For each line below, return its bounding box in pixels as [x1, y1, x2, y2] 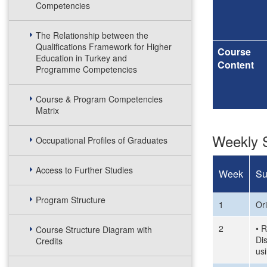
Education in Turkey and [36, 52, 127, 64]
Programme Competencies [36, 63, 137, 75]
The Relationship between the [36, 29, 148, 41]
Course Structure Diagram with [36, 223, 152, 235]
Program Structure [36, 194, 105, 206]
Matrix [36, 104, 59, 116]
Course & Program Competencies [36, 93, 163, 105]
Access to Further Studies [36, 164, 133, 176]
